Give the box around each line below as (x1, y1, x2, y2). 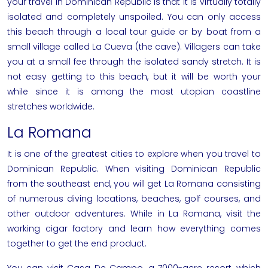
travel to (225, 147, 261, 160)
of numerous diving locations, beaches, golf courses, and (7, 192, 261, 205)
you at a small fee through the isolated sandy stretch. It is (7, 55, 261, 68)
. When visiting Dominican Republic (96, 162, 261, 175)
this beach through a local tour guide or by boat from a (7, 25, 261, 38)
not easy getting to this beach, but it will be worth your (7, 70, 261, 83)
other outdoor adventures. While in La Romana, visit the (7, 207, 261, 220)
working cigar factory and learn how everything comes (7, 222, 261, 234)
